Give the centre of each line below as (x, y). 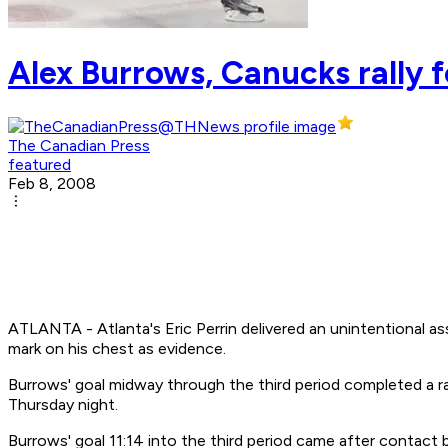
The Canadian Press (79, 146)
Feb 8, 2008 (52, 184)
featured (39, 165)
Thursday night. (63, 405)
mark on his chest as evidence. (117, 349)
